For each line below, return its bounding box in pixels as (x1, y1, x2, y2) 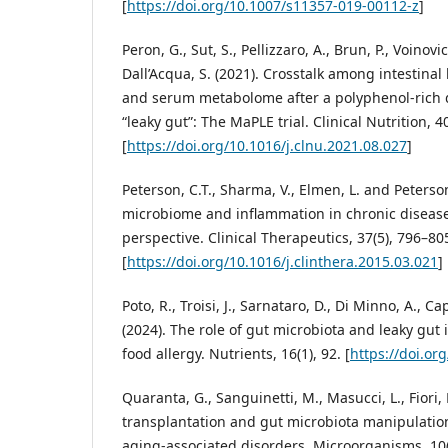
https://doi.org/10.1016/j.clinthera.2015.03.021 (127, 252, 438, 272)
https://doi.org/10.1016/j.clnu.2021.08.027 (127, 136, 407, 156)
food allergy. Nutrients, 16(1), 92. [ (122, 344, 350, 364)
